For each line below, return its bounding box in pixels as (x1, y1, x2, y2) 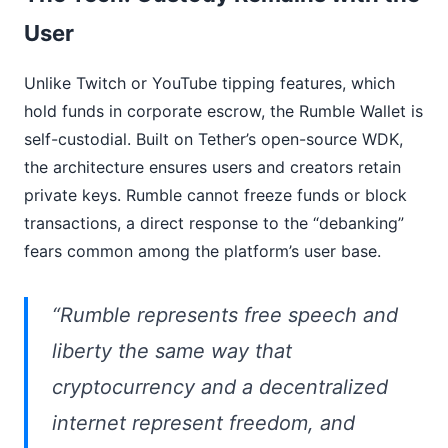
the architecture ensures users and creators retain (24, 157, 401, 178)
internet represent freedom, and (52, 411, 355, 436)
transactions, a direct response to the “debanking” (24, 213, 404, 234)
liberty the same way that (52, 339, 292, 364)
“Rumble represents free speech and (52, 303, 398, 328)
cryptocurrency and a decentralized (52, 375, 388, 400)
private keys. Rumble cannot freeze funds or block (24, 185, 407, 206)
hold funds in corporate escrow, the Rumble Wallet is (24, 101, 423, 122)
